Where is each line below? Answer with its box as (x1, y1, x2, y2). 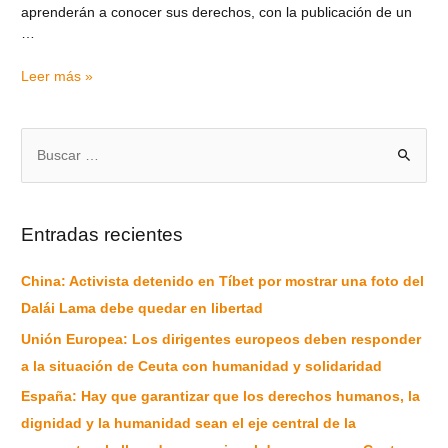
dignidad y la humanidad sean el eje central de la (21, 416, 357, 432)
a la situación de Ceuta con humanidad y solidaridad (21, 358, 383, 374)
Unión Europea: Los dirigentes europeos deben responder (21, 331, 422, 347)
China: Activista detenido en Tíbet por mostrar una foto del (21, 274, 425, 290)
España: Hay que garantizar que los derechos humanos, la (21, 389, 421, 405)
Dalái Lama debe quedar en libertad (21, 301, 264, 317)
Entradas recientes (21, 224, 184, 246)
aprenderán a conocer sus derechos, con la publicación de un (21, 4, 413, 20)
